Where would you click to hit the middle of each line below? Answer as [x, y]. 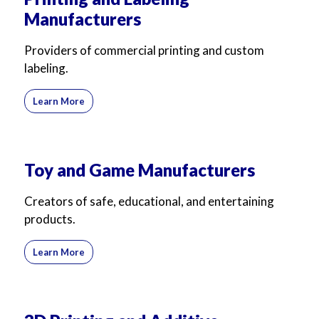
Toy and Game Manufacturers [140, 170]
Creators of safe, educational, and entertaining [149, 201]
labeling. [46, 68]
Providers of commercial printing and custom [144, 50]
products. [50, 219]
